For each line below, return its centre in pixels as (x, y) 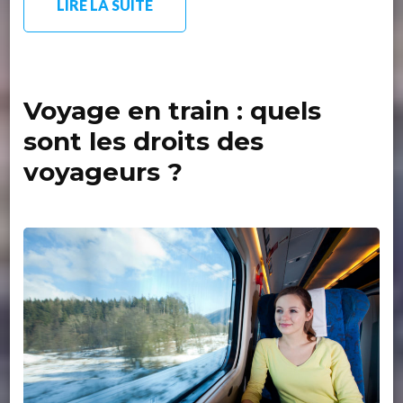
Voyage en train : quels (173, 111)
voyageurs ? (103, 172)
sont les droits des (144, 142)
